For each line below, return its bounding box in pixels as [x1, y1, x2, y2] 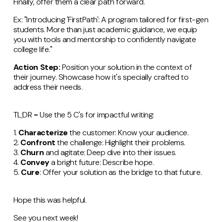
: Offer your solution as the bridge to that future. [39, 166, 202, 177]
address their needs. [13, 81, 83, 92]
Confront [20, 137, 55, 148]
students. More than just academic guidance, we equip [13, 24, 197, 35]
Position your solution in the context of [60, 61, 192, 72]
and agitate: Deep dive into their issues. [44, 147, 176, 158]
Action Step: [13, 61, 60, 72]
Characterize [18, 127, 68, 138]
